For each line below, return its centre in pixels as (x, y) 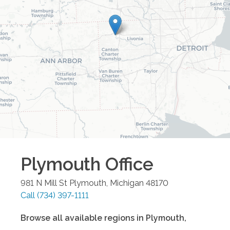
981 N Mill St (44, 183)
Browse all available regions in (83, 218)
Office (127, 164)
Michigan (127, 183)
